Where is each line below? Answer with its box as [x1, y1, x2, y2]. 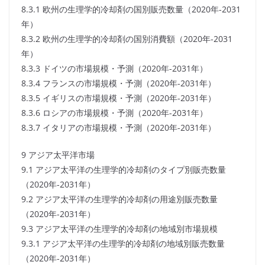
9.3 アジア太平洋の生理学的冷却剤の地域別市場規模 [21, 223, 218, 235]
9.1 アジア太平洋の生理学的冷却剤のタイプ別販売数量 [21, 164, 226, 176]
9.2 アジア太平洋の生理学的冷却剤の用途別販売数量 [21, 193, 218, 205]
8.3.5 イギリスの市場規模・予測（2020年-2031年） [21, 92, 216, 104]
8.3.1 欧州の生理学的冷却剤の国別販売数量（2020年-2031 [21, 4, 241, 15]
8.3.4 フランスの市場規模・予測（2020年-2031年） [21, 77, 216, 89]
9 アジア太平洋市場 [21, 149, 95, 161]
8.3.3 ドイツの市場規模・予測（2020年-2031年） [21, 63, 208, 75]
